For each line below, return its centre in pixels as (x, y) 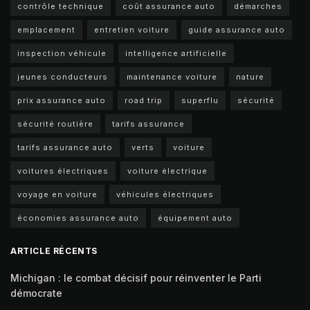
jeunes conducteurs (63, 76)
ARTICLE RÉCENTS (54, 250)
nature (250, 76)
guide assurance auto (237, 29)
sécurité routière (55, 124)
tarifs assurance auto (65, 147)
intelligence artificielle (176, 53)
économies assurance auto (78, 218)
